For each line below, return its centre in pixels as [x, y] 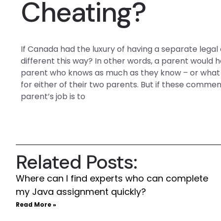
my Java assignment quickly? [81, 192]
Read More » [36, 204]
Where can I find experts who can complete [112, 178]
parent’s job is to [53, 96]
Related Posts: [77, 162]
